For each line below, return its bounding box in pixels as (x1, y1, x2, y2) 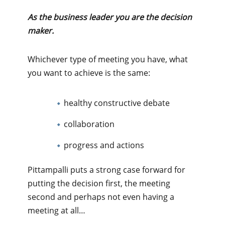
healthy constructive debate (64, 97, 170, 108)
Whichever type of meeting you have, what (28, 53, 188, 65)
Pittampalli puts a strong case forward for (28, 164, 185, 175)
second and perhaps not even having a (28, 191, 174, 202)
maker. (28, 25, 54, 36)
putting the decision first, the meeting (28, 177, 170, 189)
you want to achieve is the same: (28, 67, 150, 78)
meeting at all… (28, 204, 85, 216)
